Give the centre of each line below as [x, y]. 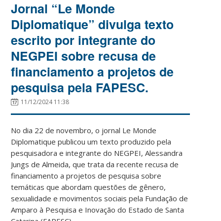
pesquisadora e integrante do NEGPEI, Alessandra [97, 153]
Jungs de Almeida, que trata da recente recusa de [95, 164]
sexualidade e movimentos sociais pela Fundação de [100, 198]
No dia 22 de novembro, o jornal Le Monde [84, 130]
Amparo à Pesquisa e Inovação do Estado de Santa [98, 209]
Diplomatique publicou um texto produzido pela [91, 141]
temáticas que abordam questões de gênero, [89, 187]
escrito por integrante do [83, 40]
